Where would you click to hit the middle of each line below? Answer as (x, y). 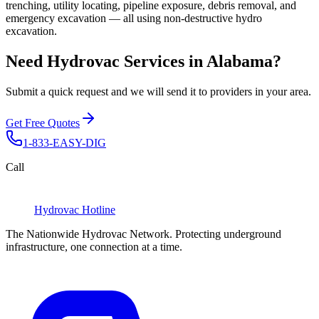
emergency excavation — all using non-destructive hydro (134, 18)
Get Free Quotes (43, 122)
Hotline (99, 209)
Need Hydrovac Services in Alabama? (143, 61)
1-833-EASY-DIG (64, 142)
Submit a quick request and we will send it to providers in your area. (158, 91)
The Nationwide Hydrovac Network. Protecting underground (143, 234)
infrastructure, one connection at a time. (94, 246)
